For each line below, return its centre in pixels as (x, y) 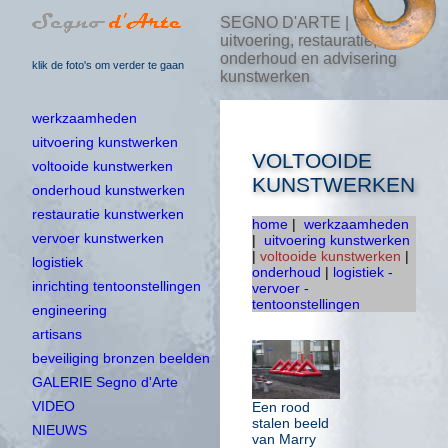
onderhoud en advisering (308, 58)
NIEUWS (59, 430)
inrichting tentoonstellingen (116, 286)
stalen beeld (290, 422)
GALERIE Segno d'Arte (105, 382)
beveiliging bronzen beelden (121, 358)
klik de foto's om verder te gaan (108, 64)
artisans (57, 334)
